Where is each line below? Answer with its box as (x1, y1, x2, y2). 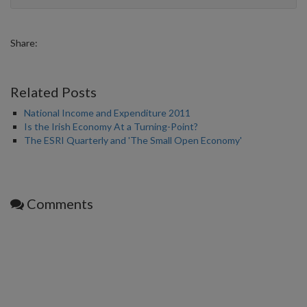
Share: (10, 37, 38, 49)
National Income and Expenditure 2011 (24, 107, 191, 119)
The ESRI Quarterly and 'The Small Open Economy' (24, 134, 242, 146)
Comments (24, 195, 93, 212)
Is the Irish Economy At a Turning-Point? (24, 121, 198, 132)
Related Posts (10, 84, 97, 100)
